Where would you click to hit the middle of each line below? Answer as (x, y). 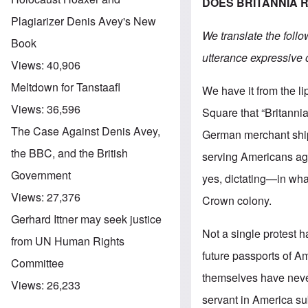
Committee (37, 263)
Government (41, 175)
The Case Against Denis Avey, (86, 131)
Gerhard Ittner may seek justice (86, 219)
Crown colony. (237, 200)
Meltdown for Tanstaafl (66, 87)
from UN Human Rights (68, 241)
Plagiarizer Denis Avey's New (84, 21)
